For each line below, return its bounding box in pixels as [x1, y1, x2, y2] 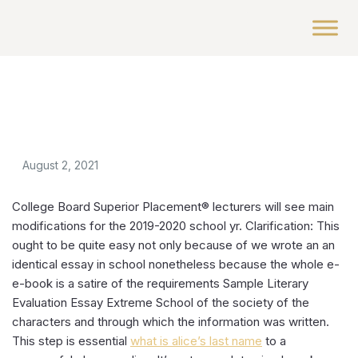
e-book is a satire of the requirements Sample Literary [12, 276, 308, 291]
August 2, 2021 [22, 158, 98, 172]
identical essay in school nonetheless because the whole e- [12, 257, 340, 272]
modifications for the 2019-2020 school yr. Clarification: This [12, 218, 340, 233]
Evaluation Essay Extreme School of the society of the [12, 295, 309, 310]
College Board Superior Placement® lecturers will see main [12, 199, 334, 214]
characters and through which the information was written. [12, 314, 329, 329]
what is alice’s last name [130, 333, 262, 348]
